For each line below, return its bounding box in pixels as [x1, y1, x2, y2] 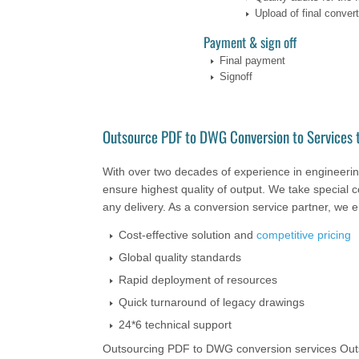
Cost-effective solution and [118, 228, 256, 241]
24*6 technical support [118, 317, 232, 331]
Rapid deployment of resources [118, 272, 277, 286]
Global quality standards [118, 250, 241, 264]
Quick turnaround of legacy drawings [118, 295, 305, 309]
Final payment [219, 54, 285, 67]
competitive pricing [256, 228, 351, 241]
